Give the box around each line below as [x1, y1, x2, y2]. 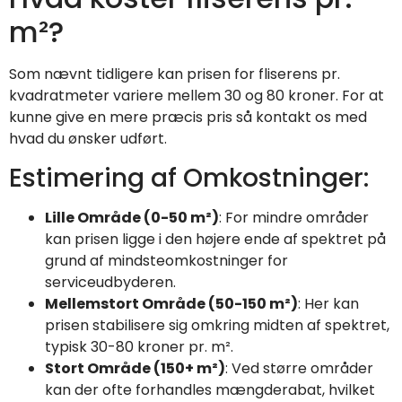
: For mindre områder [219, 206, 369, 228]
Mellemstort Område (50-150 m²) [45, 293, 298, 314]
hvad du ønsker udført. [9, 128, 167, 150]
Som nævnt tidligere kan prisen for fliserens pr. [9, 64, 340, 85]
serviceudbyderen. [45, 271, 176, 293]
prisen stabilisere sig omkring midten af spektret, [45, 314, 389, 336]
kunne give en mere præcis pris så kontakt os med [9, 107, 367, 128]
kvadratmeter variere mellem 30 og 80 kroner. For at [9, 85, 384, 107]
